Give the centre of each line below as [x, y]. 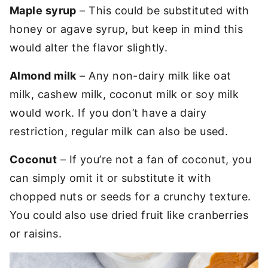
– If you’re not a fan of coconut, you [154, 159]
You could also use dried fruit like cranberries [129, 215]
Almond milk [43, 76]
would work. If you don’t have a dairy [108, 113]
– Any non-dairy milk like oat [154, 76]
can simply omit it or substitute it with [111, 178]
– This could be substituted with [163, 10]
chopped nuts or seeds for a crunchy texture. [130, 197]
